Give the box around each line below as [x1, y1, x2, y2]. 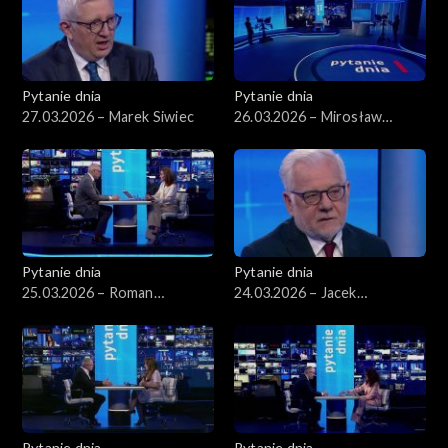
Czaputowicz [234, 304, 320, 322]
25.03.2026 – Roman [22, 283, 154, 301]
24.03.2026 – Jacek [234, 283, 357, 301]
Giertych [22, 304, 80, 322]
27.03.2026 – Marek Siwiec [22, 107, 194, 125]
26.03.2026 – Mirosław [234, 107, 383, 125]
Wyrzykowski [234, 128, 323, 146]
